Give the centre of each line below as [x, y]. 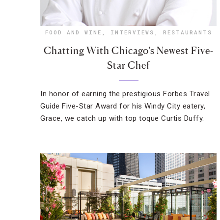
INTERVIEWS [132, 32]
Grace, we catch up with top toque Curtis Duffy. [122, 118]
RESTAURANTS [187, 32]
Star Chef [129, 65]
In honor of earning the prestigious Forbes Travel [125, 94]
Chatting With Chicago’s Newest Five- [128, 51]
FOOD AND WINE [73, 32]
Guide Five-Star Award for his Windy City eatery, [123, 106]
